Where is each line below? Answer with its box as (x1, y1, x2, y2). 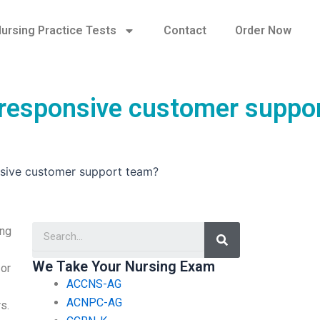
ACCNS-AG (66, 276, 121, 291)
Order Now (234, 24, 291, 37)
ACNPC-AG (66, 295, 122, 309)
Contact (163, 24, 206, 37)
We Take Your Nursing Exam (31, 257, 215, 275)
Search (221, 219, 256, 234)
